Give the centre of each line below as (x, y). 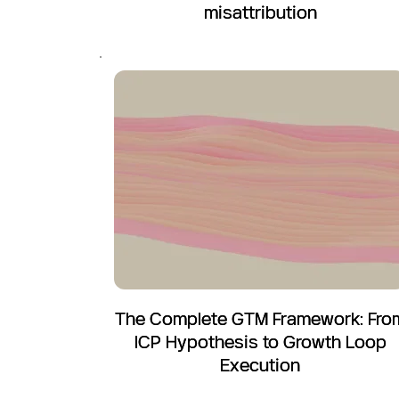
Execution (260, 365)
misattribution (260, 12)
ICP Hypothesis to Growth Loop (260, 342)
